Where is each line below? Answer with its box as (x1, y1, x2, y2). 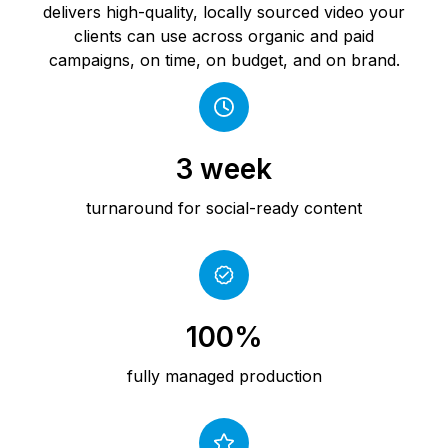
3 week (176, 151, 272, 186)
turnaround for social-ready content (86, 197, 362, 218)
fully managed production (126, 365, 322, 386)
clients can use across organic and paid (74, 25, 374, 46)
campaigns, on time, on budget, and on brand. (48, 49, 400, 70)
